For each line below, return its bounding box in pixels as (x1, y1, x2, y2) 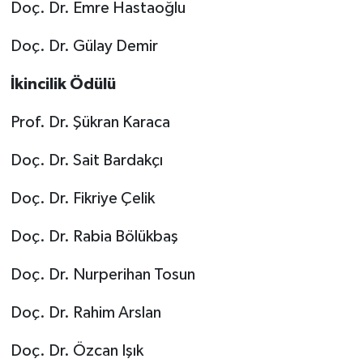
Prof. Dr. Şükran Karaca (10, 114, 170, 131)
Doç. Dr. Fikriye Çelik (10, 190, 155, 207)
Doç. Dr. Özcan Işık (10, 343, 143, 360)
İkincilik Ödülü (10, 76, 116, 93)
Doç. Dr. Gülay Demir (10, 38, 158, 55)
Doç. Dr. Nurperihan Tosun (10, 267, 195, 284)
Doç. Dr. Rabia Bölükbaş (10, 228, 178, 246)
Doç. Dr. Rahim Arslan (10, 305, 161, 322)
